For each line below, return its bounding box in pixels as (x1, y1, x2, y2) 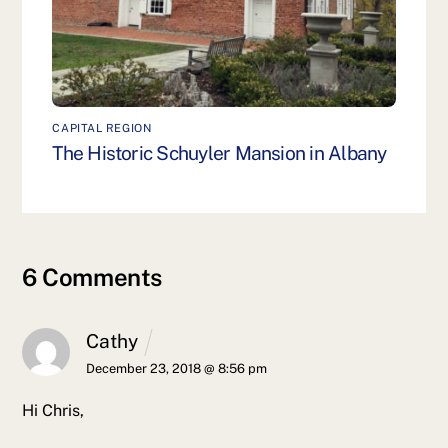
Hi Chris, (22, 400, 85, 420)
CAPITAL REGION (52, 120, 152, 135)
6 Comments (22, 262, 162, 291)
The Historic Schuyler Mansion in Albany (52, 142, 387, 165)
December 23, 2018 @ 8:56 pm (86, 360, 268, 376)
